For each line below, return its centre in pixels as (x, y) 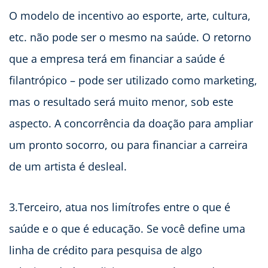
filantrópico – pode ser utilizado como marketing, (133, 80)
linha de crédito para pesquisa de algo (106, 250)
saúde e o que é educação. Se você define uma (127, 229)
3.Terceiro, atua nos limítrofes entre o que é (120, 207)
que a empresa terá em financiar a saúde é (117, 59)
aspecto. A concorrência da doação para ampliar (131, 124)
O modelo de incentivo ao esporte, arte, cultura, (130, 16)
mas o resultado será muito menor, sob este (121, 102)
